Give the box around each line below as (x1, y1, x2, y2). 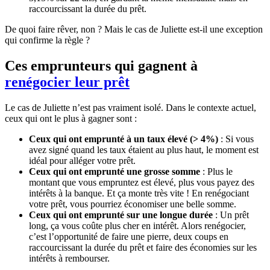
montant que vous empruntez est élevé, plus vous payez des (29, 177, 254, 187)
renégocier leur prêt (5, 74, 130, 90)
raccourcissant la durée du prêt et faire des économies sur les (29, 242, 257, 253)
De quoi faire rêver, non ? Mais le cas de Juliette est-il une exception (5, 24, 263, 34)
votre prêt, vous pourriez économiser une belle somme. (29, 198, 236, 209)
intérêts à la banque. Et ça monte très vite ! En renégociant (29, 187, 249, 198)
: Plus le (200, 166, 233, 177)
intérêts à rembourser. (29, 253, 110, 263)
